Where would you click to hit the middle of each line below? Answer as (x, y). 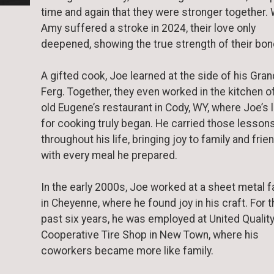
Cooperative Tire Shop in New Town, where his (150, 235)
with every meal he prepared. (109, 155)
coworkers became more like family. (127, 251)
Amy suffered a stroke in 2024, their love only (148, 28)
